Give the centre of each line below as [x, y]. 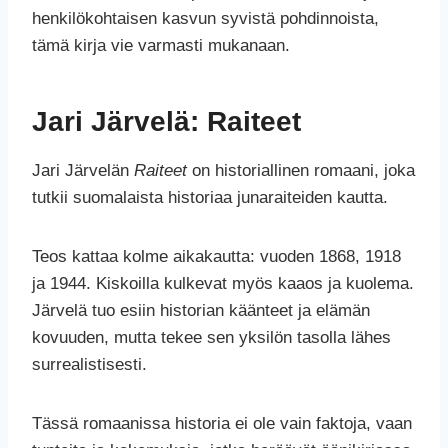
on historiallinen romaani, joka [301, 171]
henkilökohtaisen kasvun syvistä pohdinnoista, [205, 19]
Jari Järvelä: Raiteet [166, 122]
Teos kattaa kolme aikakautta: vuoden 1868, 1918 [216, 257]
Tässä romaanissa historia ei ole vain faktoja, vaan [222, 424]
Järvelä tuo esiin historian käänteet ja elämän [201, 311]
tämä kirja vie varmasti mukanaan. [161, 46]
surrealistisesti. [89, 365]
